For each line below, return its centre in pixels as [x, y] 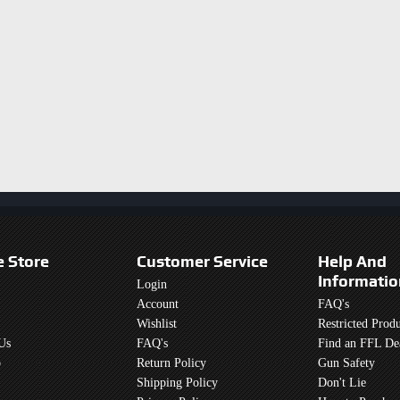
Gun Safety [346, 363]
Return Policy [171, 363]
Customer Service [202, 261]
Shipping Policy [177, 383]
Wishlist [157, 324]
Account [158, 304]
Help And [352, 261]
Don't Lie [342, 383]
